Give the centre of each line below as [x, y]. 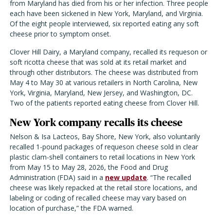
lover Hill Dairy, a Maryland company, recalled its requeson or [111, 52]
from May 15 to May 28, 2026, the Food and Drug [89, 167]
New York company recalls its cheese [96, 122]
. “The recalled [169, 177]
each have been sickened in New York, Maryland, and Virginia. [106, 13]
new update [126, 177]
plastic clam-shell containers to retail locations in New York [102, 157]
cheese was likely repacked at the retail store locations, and [103, 188]
